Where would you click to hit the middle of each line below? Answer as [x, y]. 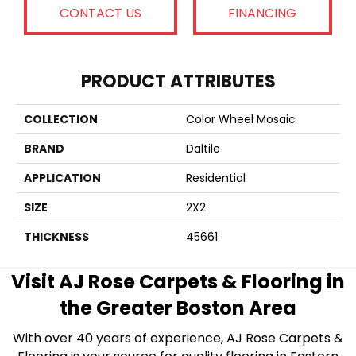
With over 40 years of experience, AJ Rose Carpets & [178, 339]
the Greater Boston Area [178, 308]
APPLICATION [62, 178]
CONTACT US [100, 13]
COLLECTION [61, 120]
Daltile [203, 149]
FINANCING [263, 13]
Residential [216, 178]
